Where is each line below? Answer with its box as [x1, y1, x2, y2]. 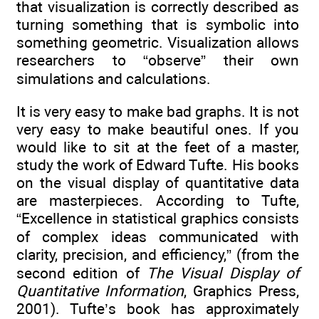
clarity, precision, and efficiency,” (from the [16, 246, 299, 264]
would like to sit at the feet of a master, [16, 138, 299, 157]
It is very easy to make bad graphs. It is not [16, 103, 299, 121]
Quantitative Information [16, 282, 184, 300]
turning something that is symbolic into [16, 16, 299, 33]
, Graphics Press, [184, 282, 299, 300]
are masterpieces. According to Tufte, [16, 192, 299, 210]
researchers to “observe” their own [16, 51, 299, 69]
